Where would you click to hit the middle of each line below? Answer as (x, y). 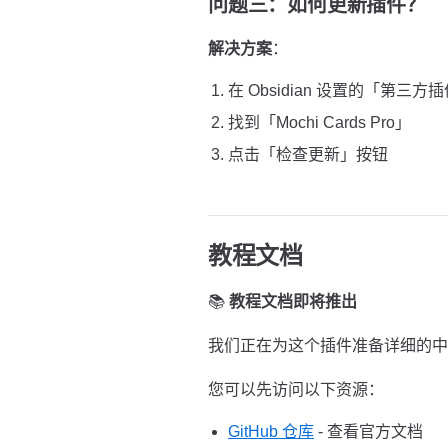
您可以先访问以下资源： (296, 389)
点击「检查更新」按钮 (308, 154)
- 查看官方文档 (368, 431)
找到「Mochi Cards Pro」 (319, 122)
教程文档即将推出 (293, 301)
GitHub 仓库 (271, 431)
